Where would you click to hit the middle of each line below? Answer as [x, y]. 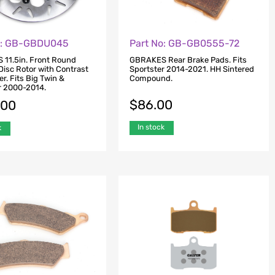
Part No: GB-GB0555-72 [184, 44]
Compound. [151, 78]
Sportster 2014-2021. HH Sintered [192, 69]
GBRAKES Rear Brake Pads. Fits [188, 60]
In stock [151, 127]
